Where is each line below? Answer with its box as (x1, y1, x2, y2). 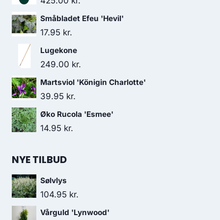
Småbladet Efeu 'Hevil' (40, 14, 124, 23)
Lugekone (40, 46, 77, 55)
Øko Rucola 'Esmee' (40, 110, 113, 119)
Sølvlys (40, 176, 67, 185)
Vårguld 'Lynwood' (40, 208, 110, 217)
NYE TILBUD (12, 153, 67, 166)
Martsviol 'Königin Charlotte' (40, 78, 146, 87)
